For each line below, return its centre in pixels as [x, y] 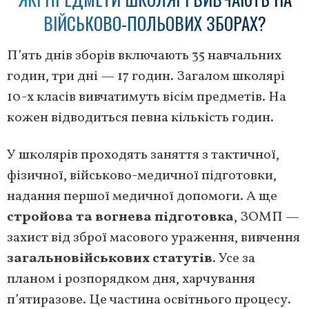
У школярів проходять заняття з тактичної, [143, 155]
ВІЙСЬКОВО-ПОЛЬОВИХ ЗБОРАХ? [154, 23]
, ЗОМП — [267, 217]
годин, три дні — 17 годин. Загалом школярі [146, 76]
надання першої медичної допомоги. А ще [142, 196]
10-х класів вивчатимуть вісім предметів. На [147, 97]
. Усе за [234, 258]
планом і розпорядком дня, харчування [131, 279]
